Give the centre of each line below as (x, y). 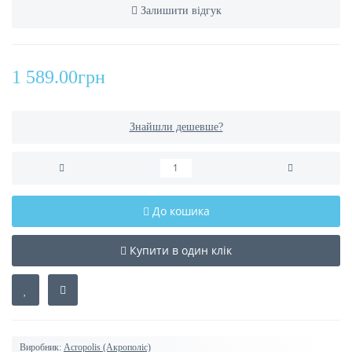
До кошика (181, 211)
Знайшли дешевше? (176, 127)
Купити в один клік (181, 251)
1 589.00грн (59, 77)
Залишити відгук (181, 11)
